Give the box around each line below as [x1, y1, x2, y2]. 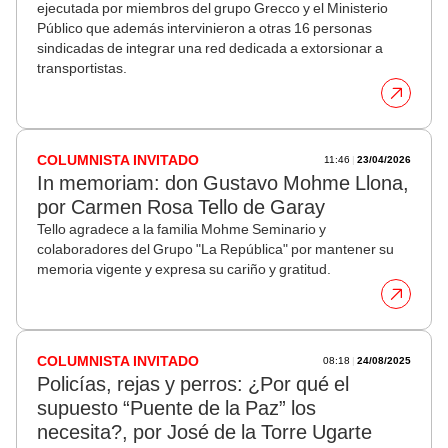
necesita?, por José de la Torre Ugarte [37, 419, 372, 444]
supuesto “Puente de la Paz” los [37, 395, 316, 420]
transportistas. [37, 59, 127, 76]
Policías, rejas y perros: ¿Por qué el [37, 371, 349, 396]
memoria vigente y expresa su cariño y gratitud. [37, 260, 331, 277]
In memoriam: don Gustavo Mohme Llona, [37, 170, 409, 195]
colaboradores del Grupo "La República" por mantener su [37, 240, 394, 257]
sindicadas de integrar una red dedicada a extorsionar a [37, 39, 383, 56]
